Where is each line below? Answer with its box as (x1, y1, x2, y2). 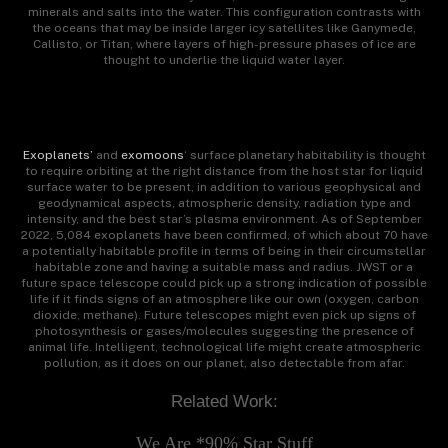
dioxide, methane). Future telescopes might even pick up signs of (32, 308, 416, 323)
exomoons (120, 148, 184, 163)
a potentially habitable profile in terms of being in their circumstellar (22, 244, 426, 259)
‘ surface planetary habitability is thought (183, 148, 426, 163)
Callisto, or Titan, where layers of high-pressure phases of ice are (32, 37, 416, 52)
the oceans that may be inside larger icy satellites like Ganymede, (32, 21, 416, 36)
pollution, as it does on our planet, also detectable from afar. (43, 356, 405, 371)
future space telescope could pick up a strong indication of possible (21, 276, 427, 291)
